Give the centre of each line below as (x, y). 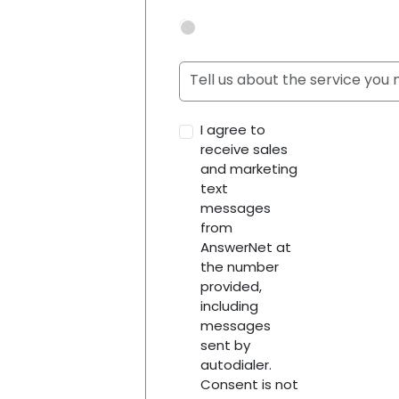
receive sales (244, 149)
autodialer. (236, 364)
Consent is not (249, 384)
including (229, 305)
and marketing (248, 168)
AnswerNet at (245, 247)
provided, (231, 286)
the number (239, 266)
